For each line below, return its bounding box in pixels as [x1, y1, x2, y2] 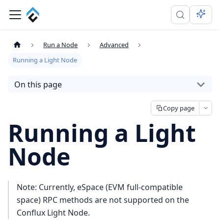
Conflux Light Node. [17, 207, 90, 218]
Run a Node [43, 40, 78, 50]
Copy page [163, 104, 194, 113]
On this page [14, 79, 62, 90]
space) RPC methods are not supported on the [17, 194, 189, 205]
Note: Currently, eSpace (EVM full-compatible [17, 181, 183, 192]
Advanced [99, 40, 129, 50]
